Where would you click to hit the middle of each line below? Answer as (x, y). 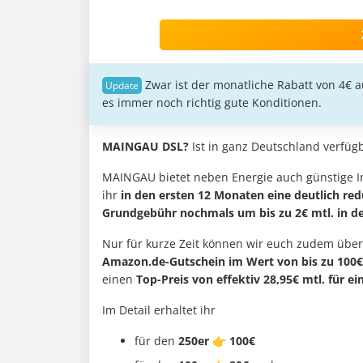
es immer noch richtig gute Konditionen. (214, 103)
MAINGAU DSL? (145, 147)
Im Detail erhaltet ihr (159, 310)
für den (156, 341)
